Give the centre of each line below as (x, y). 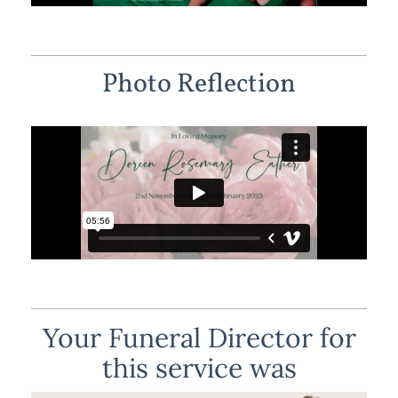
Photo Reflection (199, 84)
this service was (199, 368)
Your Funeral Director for (199, 338)
